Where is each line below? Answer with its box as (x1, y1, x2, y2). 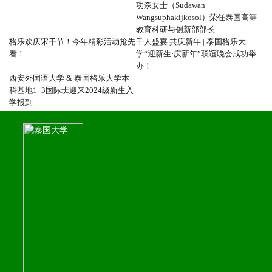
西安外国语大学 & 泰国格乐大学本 (9, 73, 129, 83)
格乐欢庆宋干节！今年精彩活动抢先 (9, 37, 135, 46)
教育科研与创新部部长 (136, 25, 215, 34)
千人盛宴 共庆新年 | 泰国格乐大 (136, 37, 246, 46)
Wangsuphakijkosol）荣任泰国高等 (136, 13, 257, 22)
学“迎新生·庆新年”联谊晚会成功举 (136, 49, 256, 58)
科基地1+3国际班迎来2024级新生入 (9, 86, 134, 95)
